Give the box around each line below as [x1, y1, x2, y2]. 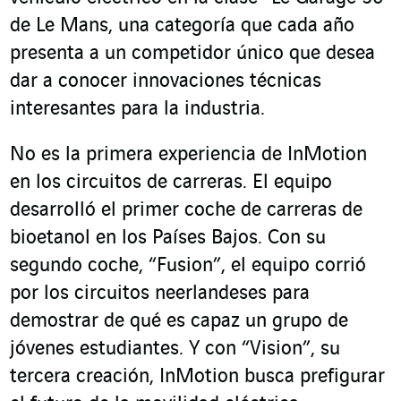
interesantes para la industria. [10, 98, 268, 121]
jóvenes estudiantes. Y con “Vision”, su [10, 338, 340, 361]
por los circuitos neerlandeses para [10, 283, 310, 305]
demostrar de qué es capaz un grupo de [10, 311, 348, 333]
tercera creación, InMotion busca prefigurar [10, 366, 385, 388]
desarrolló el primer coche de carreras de [10, 200, 363, 222]
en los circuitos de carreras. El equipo [10, 172, 332, 194]
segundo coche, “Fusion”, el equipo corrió [10, 255, 366, 277]
